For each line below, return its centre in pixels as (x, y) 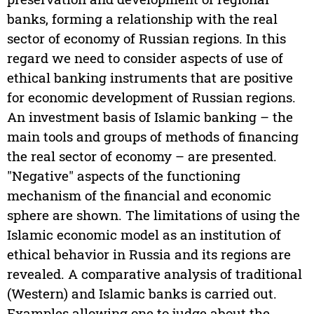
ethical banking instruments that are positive (150, 78)
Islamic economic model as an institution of (144, 235)
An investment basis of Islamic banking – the (150, 117)
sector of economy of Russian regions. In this (146, 39)
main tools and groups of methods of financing (152, 137)
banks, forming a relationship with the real (142, 19)
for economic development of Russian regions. (151, 97)
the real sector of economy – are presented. (142, 156)
